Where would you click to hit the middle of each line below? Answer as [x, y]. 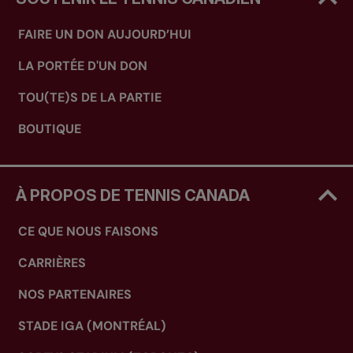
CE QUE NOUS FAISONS [88, 231]
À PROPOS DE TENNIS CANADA [133, 195]
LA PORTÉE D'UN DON [83, 66]
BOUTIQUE [50, 129]
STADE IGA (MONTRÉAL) [92, 325]
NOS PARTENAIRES [75, 294]
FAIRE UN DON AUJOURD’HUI [105, 35]
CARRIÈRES [52, 262]
